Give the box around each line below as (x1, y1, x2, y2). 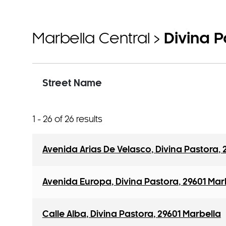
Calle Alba (42, 210, 86, 218)
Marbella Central (32, 32, 154, 46)
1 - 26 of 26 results (32, 116, 102, 124)
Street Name (42, 79, 102, 88)
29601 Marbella (157, 210, 221, 218)
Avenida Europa (42, 178, 111, 186)
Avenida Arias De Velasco (42, 146, 151, 154)
